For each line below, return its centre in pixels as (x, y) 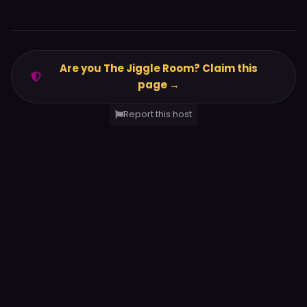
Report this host (158, 114)
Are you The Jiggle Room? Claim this (158, 68)
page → (158, 84)
